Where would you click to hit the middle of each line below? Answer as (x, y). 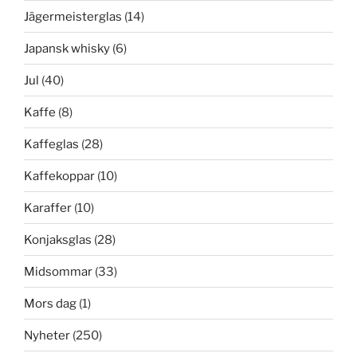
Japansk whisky (67, 48)
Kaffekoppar (59, 176)
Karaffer (48, 208)
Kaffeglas (51, 144)
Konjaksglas (58, 239)
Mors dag (50, 303)
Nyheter (47, 335)
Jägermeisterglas (73, 16)
